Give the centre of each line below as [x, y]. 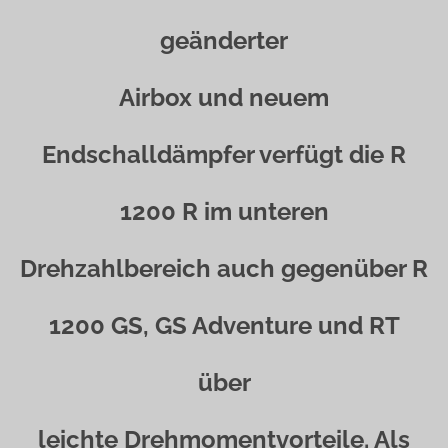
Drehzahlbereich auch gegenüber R [224, 268]
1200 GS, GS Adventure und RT [224, 325]
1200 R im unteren [224, 211]
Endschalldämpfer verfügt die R [224, 154]
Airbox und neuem [224, 97]
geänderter [224, 40]
